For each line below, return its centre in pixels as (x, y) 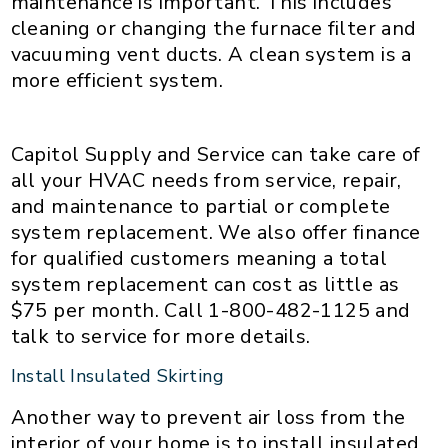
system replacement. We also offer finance (215, 232)
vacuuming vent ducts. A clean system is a (211, 54)
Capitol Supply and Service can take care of (215, 154)
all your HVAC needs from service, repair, (206, 180)
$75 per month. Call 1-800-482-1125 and (210, 310)
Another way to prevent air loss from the (208, 417)
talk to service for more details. (166, 336)
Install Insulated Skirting (122, 375)
